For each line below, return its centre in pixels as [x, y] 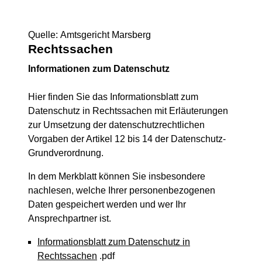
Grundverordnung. [66, 153]
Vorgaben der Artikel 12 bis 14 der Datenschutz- [127, 139]
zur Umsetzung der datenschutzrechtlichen [116, 125]
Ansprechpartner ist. [70, 218]
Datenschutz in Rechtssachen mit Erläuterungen [128, 111]
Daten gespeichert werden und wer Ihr [107, 204]
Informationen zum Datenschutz [99, 69]
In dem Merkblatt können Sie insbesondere [117, 176]
